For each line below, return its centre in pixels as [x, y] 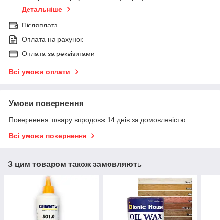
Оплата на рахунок [52, 39]
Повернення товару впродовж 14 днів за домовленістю [97, 120]
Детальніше [42, 9]
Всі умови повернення [48, 135]
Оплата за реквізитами [58, 53]
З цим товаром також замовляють [75, 164]
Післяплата [40, 25]
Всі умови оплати [40, 71]
